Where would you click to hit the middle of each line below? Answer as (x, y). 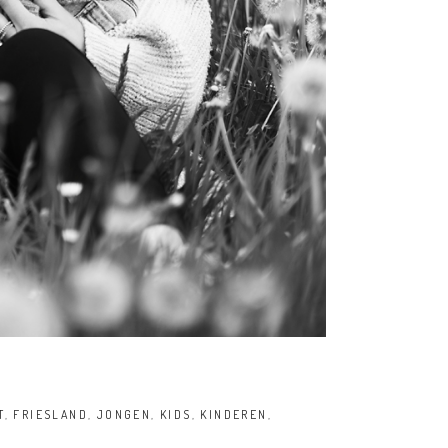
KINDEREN (234, 414)
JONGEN (124, 414)
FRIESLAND (51, 414)
